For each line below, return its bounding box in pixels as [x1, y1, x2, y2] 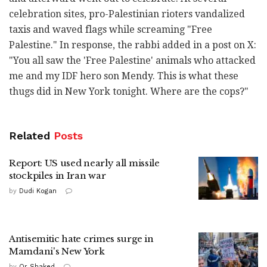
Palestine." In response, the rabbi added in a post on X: [9, 39, 256, 51]
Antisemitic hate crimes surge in [9, 233, 154, 245]
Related [9, 129, 50, 142]
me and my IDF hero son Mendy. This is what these [9, 70, 238, 82]
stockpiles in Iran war [9, 170, 106, 182]
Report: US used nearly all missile [9, 157, 160, 169]
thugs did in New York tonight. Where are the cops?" [9, 86, 249, 98]
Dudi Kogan [19, 187, 57, 195]
